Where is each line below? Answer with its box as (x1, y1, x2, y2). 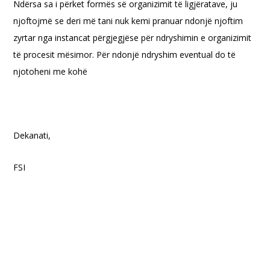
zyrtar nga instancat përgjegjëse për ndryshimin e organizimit (13, 32, 252, 43)
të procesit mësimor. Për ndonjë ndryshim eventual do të (13, 49, 236, 60)
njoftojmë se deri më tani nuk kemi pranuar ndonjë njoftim (13, 15, 243, 27)
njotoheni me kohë (13, 66, 88, 77)
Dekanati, (13, 130, 51, 141)
